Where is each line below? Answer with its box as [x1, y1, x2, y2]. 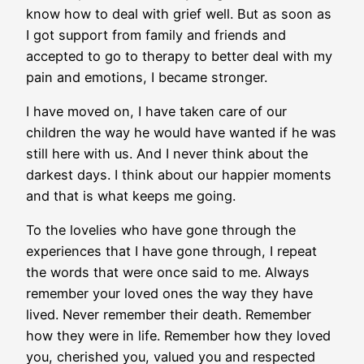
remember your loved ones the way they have [26, 285, 313, 302]
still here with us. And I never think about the [26, 145, 308, 162]
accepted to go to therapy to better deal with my [26, 47, 332, 64]
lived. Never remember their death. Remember [26, 306, 311, 323]
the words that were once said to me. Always [26, 264, 310, 281]
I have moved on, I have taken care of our [26, 102, 287, 119]
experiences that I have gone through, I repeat [26, 243, 317, 260]
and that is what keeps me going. [26, 187, 236, 204]
